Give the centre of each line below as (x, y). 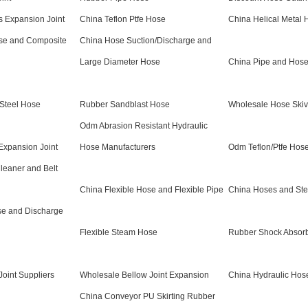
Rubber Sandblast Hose (125, 104)
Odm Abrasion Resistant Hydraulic (144, 126)
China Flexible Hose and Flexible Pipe (152, 190)
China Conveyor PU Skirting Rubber (147, 296)
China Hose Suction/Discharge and (146, 41)
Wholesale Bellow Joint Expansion (144, 275)
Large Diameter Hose (120, 62)
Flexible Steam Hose (119, 232)
